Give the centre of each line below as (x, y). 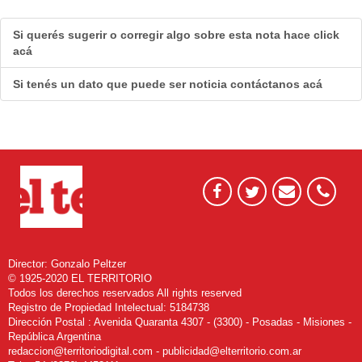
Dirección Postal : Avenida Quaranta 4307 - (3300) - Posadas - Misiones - (180, 322)
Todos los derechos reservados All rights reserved (125, 293)
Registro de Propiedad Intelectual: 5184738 (109, 307)
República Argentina (55, 336)
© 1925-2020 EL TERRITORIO (80, 278)
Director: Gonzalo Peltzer (67, 263)
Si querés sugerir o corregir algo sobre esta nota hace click (176, 34)
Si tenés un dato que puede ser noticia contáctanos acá (168, 84)
